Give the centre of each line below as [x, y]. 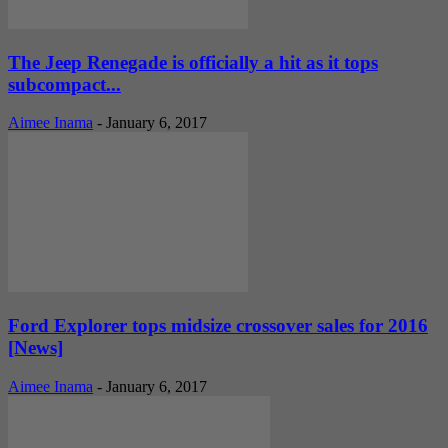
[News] [35, 348]
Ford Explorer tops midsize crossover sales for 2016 [218, 326]
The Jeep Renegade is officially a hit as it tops [193, 62]
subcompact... [64, 84]
